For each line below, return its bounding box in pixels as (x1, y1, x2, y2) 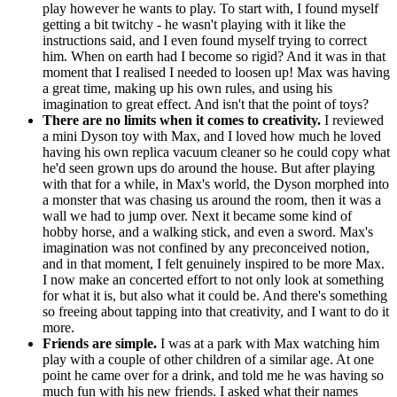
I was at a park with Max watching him (157, 335, 379, 351)
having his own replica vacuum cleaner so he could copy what (43, 144, 390, 160)
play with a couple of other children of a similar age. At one (43, 351, 374, 367)
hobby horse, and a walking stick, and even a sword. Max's (43, 223, 373, 239)
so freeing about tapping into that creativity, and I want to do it (43, 303, 389, 319)
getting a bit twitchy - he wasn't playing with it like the (43, 16, 346, 32)
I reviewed (321, 112, 384, 128)
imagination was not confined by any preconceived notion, (43, 239, 370, 255)
